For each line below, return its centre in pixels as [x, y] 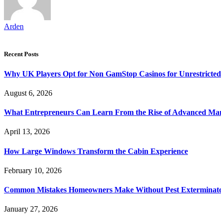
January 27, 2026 [31, 209]
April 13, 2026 [27, 132]
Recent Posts [21, 54]
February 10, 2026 [33, 170]
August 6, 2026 [28, 93]
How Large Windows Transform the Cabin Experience [96, 151]
